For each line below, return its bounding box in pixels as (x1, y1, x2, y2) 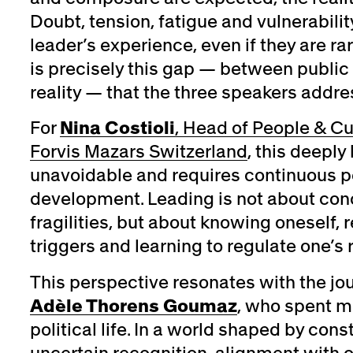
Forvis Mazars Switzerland (29, 139, 247, 164)
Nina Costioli (59, 116, 175, 140)
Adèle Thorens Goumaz (29, 293, 237, 318)
